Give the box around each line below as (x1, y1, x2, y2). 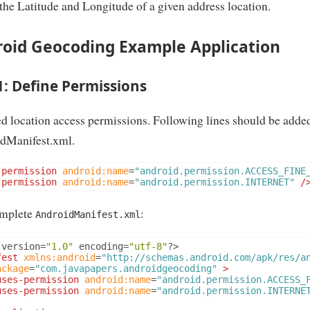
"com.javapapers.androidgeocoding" (35, 262, 217, 274)
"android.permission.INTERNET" (134, 176, 295, 188)
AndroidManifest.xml (35, 209, 140, 221)
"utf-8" (129, 240, 167, 252)
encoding (73, 240, 123, 252)
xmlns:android (24, 251, 95, 263)
